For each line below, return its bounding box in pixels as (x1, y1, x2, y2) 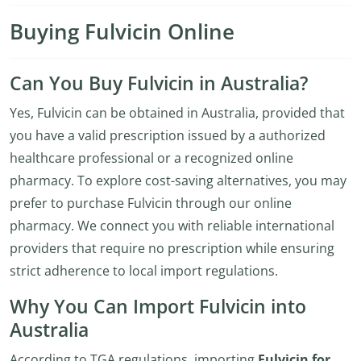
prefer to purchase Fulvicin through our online (10, 194, 292, 212)
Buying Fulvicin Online (10, 18, 234, 46)
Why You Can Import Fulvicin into (10, 294, 306, 319)
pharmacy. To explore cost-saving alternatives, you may (10, 172, 346, 189)
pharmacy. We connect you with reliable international (10, 217, 334, 234)
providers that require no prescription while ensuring (10, 239, 334, 257)
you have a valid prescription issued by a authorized (10, 127, 326, 144)
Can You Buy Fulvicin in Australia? (10, 71, 308, 96)
